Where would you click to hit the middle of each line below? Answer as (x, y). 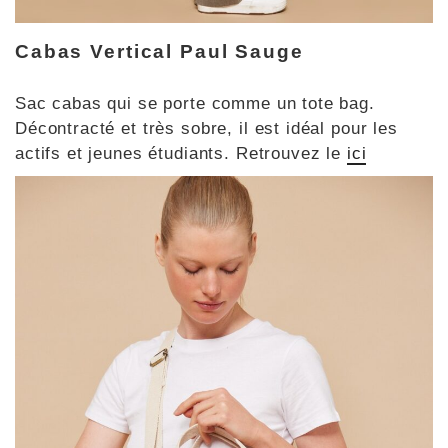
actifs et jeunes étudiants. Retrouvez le (181, 153)
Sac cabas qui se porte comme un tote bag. (195, 103)
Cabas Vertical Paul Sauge (159, 52)
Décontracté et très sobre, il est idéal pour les (206, 128)
